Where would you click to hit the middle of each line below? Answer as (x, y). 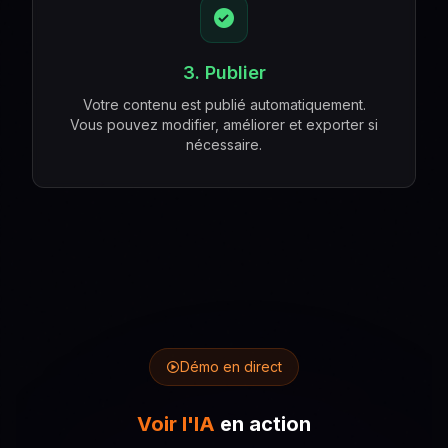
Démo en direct (231, 366)
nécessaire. (224, 144)
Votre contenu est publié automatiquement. (224, 104)
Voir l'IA (176, 424)
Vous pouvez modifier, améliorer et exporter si (224, 124)
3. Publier (224, 72)
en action (263, 424)
